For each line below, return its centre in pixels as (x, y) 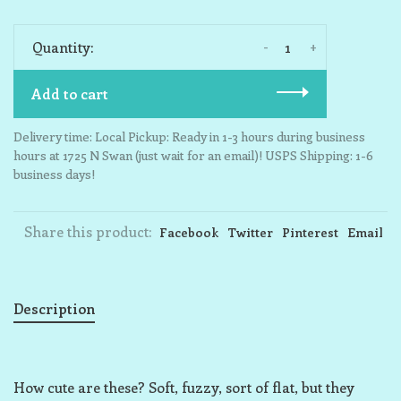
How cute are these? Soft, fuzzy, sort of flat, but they (184, 387)
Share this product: (88, 231)
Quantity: (63, 47)
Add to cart (70, 94)
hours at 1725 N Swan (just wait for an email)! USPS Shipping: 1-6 (193, 155)
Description (54, 308)
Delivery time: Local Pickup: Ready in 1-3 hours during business (189, 137)
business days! (54, 174)
